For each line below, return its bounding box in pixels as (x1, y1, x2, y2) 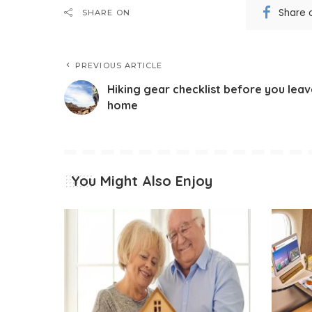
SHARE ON (82, 8, 130, 18)
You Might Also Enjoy (71, 172, 212, 190)
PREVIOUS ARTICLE (75, 61, 163, 71)
